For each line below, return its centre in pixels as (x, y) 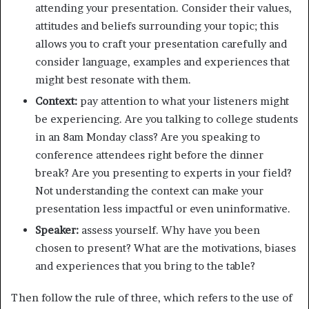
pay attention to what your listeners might (183, 101)
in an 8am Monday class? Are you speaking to (148, 137)
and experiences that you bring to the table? (145, 266)
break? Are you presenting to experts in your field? (163, 172)
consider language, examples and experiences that (162, 61)
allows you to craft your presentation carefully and (161, 43)
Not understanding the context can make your (149, 190)
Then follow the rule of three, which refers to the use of (152, 297)
